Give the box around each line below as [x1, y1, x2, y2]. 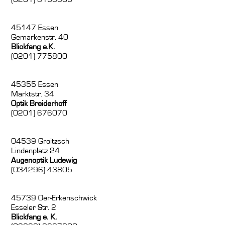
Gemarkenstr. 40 [11, 33, 69, 42]
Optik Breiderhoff [11, 99, 67, 108]
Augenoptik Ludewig [11, 156, 77, 165]
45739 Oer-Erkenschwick [11, 194, 97, 202]
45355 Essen [11, 80, 59, 89]
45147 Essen [11, 24, 59, 32]
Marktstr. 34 [11, 90, 55, 98]
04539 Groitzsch [11, 137, 70, 146]
